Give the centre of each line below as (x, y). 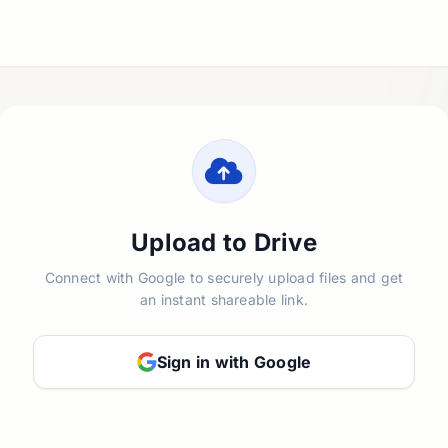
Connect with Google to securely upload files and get (224, 277)
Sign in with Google (234, 362)
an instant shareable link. (224, 299)
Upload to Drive (224, 242)
